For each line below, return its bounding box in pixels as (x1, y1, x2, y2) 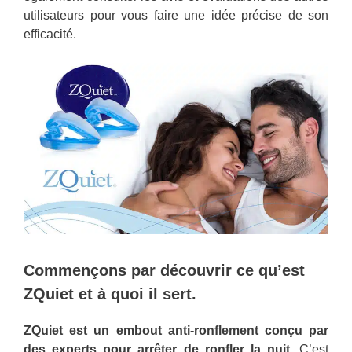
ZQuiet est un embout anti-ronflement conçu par (24, 324, 328, 338)
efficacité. (24, 27, 76, 41)
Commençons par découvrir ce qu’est (24, 262, 305, 280)
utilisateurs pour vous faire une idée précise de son (24, 9, 328, 22)
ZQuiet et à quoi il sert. (24, 285, 196, 303)
